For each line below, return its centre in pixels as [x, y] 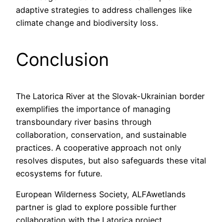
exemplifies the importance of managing [93, 109]
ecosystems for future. [59, 173]
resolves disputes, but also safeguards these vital [111, 161]
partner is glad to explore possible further [96, 207]
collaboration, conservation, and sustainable [101, 135]
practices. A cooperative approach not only [99, 148]
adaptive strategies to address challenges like [104, 10]
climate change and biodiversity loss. [87, 23]
